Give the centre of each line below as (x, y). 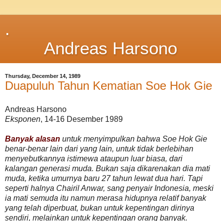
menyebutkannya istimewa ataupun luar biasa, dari (94, 158)
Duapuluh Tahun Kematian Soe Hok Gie (109, 86)
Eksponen (23, 119)
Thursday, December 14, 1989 (43, 76)
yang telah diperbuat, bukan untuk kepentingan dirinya (100, 208)
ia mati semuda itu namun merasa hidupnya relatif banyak (106, 198)
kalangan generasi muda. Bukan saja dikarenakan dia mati (108, 168)
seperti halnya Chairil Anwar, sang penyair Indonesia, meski (109, 188)
